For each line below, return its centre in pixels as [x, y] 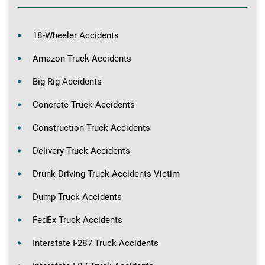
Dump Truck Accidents [77, 197]
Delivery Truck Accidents [81, 151]
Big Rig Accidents [67, 81]
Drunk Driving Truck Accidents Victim [106, 174]
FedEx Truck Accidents [77, 220]
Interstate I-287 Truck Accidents [96, 243]
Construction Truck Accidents [91, 127]
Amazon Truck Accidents [82, 58]
